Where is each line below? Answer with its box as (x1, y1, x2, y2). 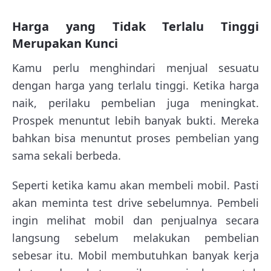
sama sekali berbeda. (12, 148, 121, 163)
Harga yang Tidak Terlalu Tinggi (12, 18, 259, 34)
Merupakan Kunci (12, 34, 118, 51)
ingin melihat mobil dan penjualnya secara (12, 212, 259, 227)
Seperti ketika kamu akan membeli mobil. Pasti (12, 177, 259, 192)
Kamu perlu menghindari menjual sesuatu (12, 60, 259, 75)
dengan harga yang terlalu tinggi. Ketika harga (12, 77, 259, 93)
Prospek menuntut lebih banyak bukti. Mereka (12, 113, 259, 128)
